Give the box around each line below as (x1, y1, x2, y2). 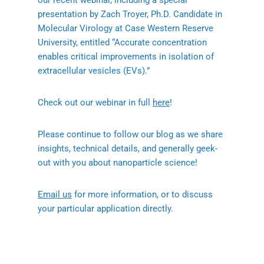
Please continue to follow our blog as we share (38, 129, 223, 140)
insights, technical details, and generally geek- (38, 143, 217, 154)
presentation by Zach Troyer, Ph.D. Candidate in (38, 9, 222, 20)
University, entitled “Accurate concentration (38, 37, 207, 48)
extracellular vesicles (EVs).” (38, 65, 150, 77)
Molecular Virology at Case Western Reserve (38, 23, 213, 34)
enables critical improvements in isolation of (38, 51, 214, 62)
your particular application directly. (38, 203, 173, 214)
